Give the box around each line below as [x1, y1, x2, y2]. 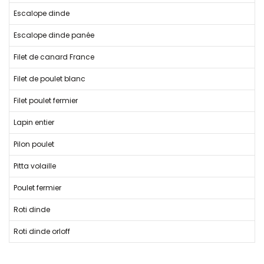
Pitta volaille [14, 161, 56, 171]
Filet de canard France [14, 52, 94, 62]
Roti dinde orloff [14, 226, 70, 236]
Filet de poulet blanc [14, 74, 85, 84]
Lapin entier [14, 117, 54, 127]
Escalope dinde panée [14, 30, 94, 40]
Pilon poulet [14, 139, 54, 149]
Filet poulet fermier [14, 95, 78, 105]
